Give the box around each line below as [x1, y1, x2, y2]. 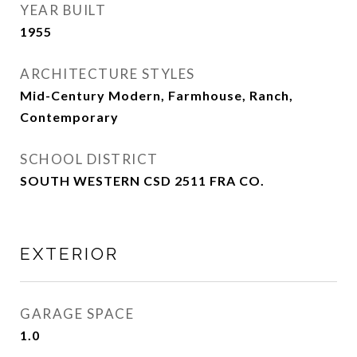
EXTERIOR [20, 244, 119, 264]
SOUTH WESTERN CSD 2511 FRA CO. [20, 173, 265, 188]
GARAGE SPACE [20, 305, 134, 322]
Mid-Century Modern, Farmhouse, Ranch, [20, 88, 293, 103]
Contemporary [20, 109, 119, 124]
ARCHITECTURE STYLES [20, 65, 195, 82]
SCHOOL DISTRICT [20, 151, 159, 167]
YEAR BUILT [20, 2, 106, 18]
